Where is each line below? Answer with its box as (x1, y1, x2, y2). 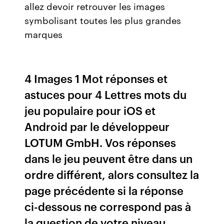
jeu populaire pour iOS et (24, 102, 156, 118)
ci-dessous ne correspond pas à (24, 198, 191, 214)
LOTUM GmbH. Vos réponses (24, 134, 176, 150)
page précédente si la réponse (24, 182, 184, 198)
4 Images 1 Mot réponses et (24, 70, 168, 86)
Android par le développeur (24, 118, 170, 134)
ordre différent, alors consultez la (24, 166, 199, 182)
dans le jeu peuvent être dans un (24, 150, 193, 166)
